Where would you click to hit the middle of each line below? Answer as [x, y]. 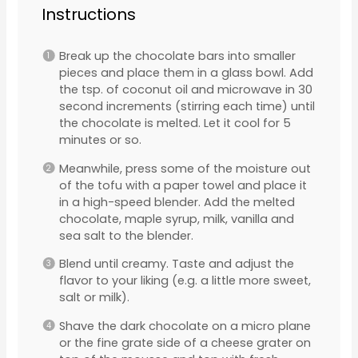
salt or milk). [94, 298]
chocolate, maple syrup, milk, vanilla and [176, 219]
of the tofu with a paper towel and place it [183, 185]
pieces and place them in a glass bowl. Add [186, 73]
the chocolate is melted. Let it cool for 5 [175, 123]
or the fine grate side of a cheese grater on [185, 342]
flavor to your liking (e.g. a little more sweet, [185, 281]
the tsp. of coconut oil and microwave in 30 [185, 90]
